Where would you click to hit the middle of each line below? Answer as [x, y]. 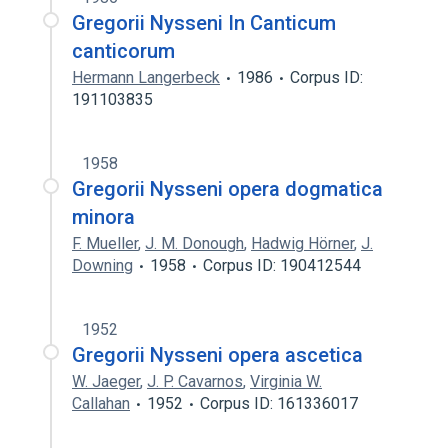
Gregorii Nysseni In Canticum [204, 23]
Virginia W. [286, 381]
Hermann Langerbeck [146, 77]
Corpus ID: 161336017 [279, 403]
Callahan [101, 403]
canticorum [123, 51]
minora [103, 217]
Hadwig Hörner [302, 243]
